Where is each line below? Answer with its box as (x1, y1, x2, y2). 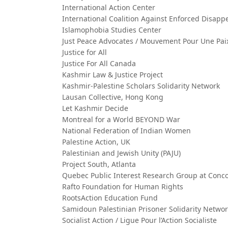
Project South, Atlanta (62, 159, 136, 169)
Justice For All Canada (62, 59, 136, 68)
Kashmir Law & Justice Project (62, 70, 163, 79)
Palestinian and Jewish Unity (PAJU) (62, 148, 181, 158)
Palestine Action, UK (62, 137, 130, 147)
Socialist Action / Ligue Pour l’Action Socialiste (62, 215, 217, 225)
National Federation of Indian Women (62, 126, 191, 135)
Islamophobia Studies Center (62, 25, 161, 35)
